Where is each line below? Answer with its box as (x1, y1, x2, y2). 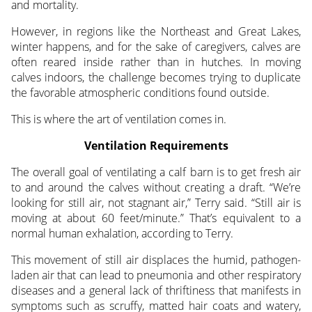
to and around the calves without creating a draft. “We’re (10, 180, 302, 196)
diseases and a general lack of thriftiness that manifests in (10, 283, 302, 299)
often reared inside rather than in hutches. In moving (10, 54, 302, 70)
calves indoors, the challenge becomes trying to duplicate (10, 70, 302, 86)
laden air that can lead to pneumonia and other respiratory (10, 267, 302, 283)
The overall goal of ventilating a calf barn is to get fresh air (10, 164, 302, 180)
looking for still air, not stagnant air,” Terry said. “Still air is (10, 195, 302, 211)
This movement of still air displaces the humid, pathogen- (10, 252, 302, 268)
